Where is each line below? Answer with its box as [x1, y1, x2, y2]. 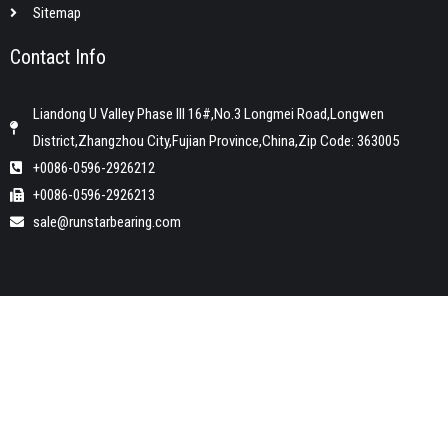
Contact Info [10, 44, 106, 69]
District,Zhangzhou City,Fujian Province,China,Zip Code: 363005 [32, 131, 399, 150]
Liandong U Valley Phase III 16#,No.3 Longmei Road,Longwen [32, 104, 384, 123]
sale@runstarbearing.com [32, 212, 181, 231]
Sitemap [32, 3, 81, 22]
